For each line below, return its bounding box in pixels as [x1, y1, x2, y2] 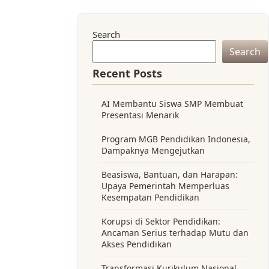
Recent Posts [92, 66, 163, 81]
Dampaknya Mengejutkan [101, 145, 205, 157]
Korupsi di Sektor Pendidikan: [101, 216, 221, 228]
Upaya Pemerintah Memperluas [101, 180, 230, 192]
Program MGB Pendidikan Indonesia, [101, 133, 251, 145]
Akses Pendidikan [101, 238, 172, 250]
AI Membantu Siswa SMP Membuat [101, 98, 244, 110]
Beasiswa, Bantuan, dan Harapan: [101, 169, 238, 181]
